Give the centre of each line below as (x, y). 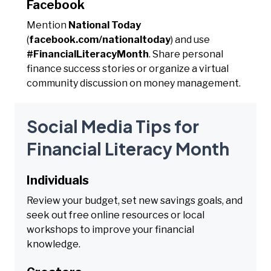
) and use (190, 39)
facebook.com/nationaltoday (100, 39)
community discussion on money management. (134, 83)
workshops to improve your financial (110, 229)
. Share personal (186, 54)
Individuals (58, 180)
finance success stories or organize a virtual (128, 68)
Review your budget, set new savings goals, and (135, 200)
